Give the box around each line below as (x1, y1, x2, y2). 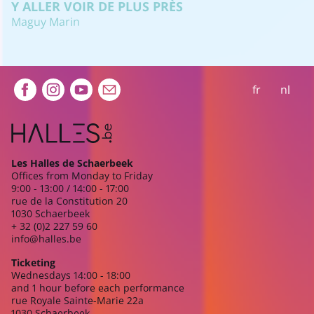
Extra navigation (11, 74, 178, 104)
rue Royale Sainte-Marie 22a (11, 294, 144, 307)
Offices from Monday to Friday (11, 169, 153, 182)
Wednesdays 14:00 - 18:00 (11, 268, 130, 282)
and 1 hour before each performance (11, 281, 184, 294)
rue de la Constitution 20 (11, 194, 128, 207)
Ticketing (11, 256, 55, 269)
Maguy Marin (11, 13, 80, 29)
